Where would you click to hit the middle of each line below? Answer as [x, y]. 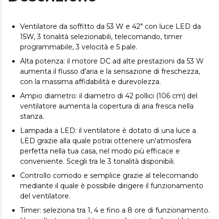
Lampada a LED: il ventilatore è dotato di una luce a [108, 130]
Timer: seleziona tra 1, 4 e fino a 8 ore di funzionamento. [115, 210]
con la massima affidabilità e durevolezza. [90, 81]
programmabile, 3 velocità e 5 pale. [79, 47]
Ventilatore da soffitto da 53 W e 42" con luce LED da [110, 26]
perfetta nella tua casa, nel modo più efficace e [100, 151]
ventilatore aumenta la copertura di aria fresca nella [107, 106]
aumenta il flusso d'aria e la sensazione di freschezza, [110, 71]
